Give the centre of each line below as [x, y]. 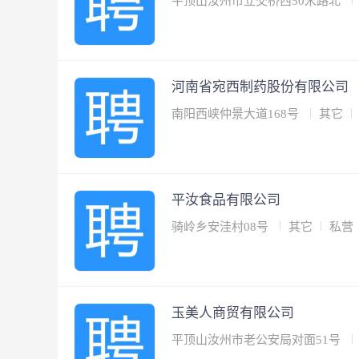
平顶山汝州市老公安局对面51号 [258, 340]
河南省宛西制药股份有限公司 [262, 87]
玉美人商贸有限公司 [234, 313]
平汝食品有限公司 [228, 200]
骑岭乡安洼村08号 [222, 227]
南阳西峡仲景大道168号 [237, 114]
